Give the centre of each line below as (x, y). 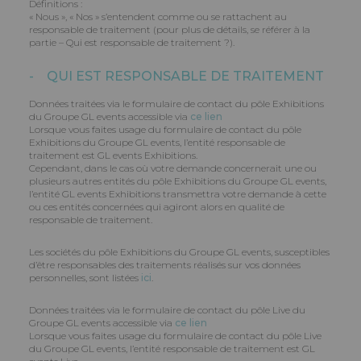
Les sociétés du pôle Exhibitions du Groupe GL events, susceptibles (179, 252)
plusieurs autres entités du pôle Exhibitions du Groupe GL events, (178, 181)
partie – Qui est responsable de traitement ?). (132, 42)
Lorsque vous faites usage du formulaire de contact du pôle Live (175, 336)
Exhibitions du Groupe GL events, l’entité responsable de (157, 142)
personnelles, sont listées (85, 278)
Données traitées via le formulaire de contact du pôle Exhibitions (176, 104)
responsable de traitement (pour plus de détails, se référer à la (170, 29)
